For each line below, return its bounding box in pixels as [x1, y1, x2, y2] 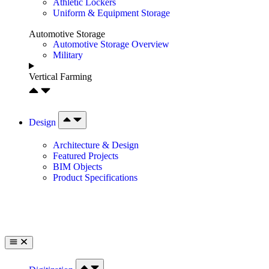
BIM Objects [53, 162, 102, 172]
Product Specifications [53, 172, 138, 183]
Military [53, 50, 83, 61]
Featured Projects [53, 151, 118, 162]
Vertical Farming [29, 71, 92, 82]
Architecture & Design [53, 140, 139, 151]
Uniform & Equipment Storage [53, 8, 170, 19]
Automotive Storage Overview [53, 39, 169, 50]
